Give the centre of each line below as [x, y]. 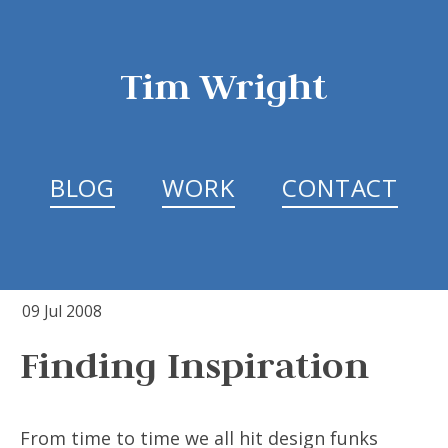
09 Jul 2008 [62, 311]
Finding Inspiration [194, 364]
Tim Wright [224, 85]
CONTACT [340, 187]
